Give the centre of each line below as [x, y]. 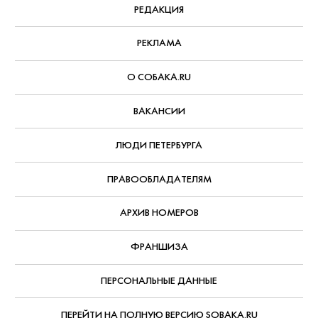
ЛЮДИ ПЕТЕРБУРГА [159, 145]
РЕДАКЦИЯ [159, 9]
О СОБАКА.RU [159, 77]
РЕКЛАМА [159, 43]
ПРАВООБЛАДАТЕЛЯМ [159, 179]
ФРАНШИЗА [159, 247]
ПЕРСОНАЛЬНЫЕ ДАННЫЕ [159, 280]
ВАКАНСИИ [159, 111]
